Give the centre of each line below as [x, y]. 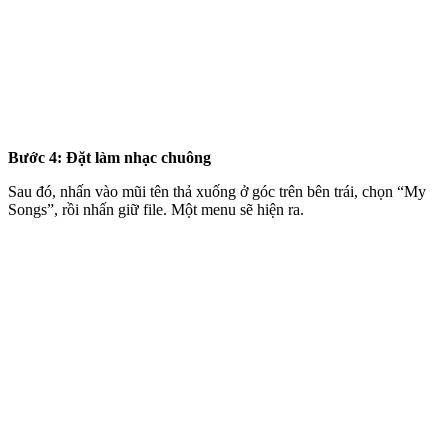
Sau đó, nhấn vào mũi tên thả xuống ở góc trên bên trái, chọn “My [217, 192]
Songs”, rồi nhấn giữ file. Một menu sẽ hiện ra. [156, 210]
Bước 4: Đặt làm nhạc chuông [109, 158]
